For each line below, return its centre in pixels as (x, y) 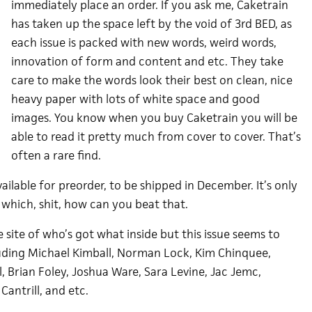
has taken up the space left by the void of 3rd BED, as (151, 24)
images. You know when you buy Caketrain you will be (154, 118)
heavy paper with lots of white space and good (135, 99)
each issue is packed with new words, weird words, (143, 42)
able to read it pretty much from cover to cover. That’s (156, 136)
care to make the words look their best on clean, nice (151, 80)
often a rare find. (56, 155)
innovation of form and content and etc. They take (147, 61)
